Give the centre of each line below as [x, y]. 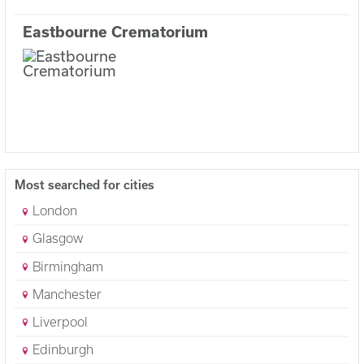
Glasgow [56, 238]
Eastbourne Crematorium [115, 32]
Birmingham [67, 266]
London [54, 211]
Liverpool [59, 322]
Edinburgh [62, 350]
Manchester [66, 294]
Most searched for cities [84, 185]
